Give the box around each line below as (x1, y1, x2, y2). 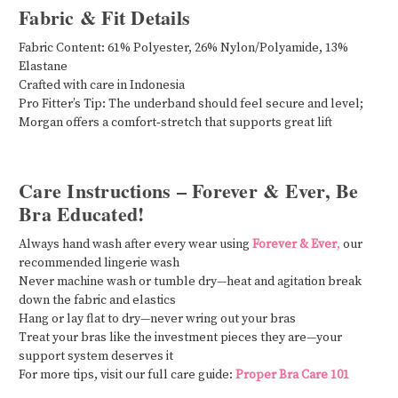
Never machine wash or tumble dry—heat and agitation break (19, 273, 362, 290)
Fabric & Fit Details (19, 3, 190, 32)
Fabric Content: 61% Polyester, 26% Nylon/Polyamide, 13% (19, 39, 348, 56)
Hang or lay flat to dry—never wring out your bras (19, 310, 296, 327)
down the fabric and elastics (19, 291, 179, 308)
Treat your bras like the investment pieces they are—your (19, 329, 342, 346)
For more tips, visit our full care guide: (19, 366, 235, 383)
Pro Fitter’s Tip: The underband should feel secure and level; (19, 95, 363, 112)
